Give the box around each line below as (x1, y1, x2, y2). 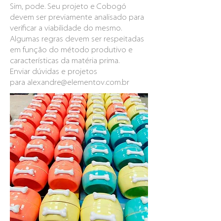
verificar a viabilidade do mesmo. (10, 25, 122, 33)
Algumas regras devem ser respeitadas (10, 36, 144, 43)
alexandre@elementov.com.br (27, 79, 129, 87)
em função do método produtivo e (10, 46, 133, 54)
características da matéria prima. (10, 57, 119, 65)
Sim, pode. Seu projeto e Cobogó (10, 3, 126, 11)
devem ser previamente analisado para (10, 14, 144, 22)
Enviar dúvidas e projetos (10, 68, 97, 76)
